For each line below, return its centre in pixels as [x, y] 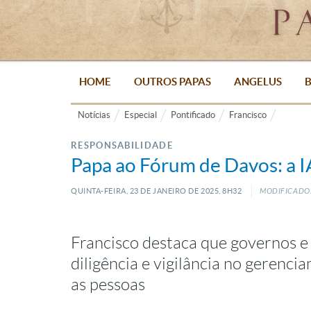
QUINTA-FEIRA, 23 [105, 191]
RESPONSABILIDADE [122, 145]
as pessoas [108, 285]
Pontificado [193, 115]
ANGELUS [258, 82]
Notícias [94, 115]
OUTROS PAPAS [172, 82]
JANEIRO [169, 191]
